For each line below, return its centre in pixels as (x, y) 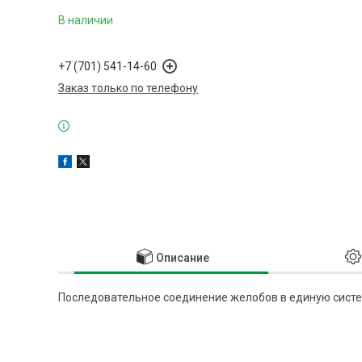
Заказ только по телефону (128, 88)
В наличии (86, 20)
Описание (183, 258)
